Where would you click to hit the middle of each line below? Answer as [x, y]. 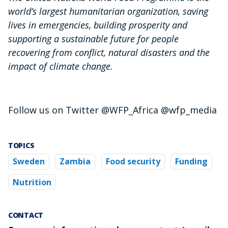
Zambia [75, 162]
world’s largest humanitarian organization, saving [108, 11]
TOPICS [21, 146]
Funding [192, 162]
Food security [133, 162]
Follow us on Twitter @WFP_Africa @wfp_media [112, 110]
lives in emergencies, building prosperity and [98, 25]
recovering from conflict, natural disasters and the [109, 53]
